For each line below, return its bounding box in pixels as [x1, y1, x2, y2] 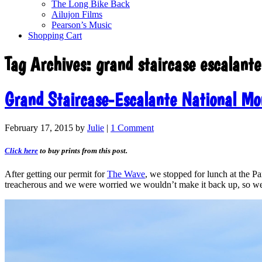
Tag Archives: [5, 53, 96, 76]
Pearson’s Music [51, 20, 112, 30]
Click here [5, 146, 38, 156]
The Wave [107, 168, 145, 179]
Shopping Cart [28, 30, 82, 40]
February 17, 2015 [5, 123, 73, 133]
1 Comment [111, 123, 154, 133]
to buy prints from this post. [38, 146, 127, 156]
